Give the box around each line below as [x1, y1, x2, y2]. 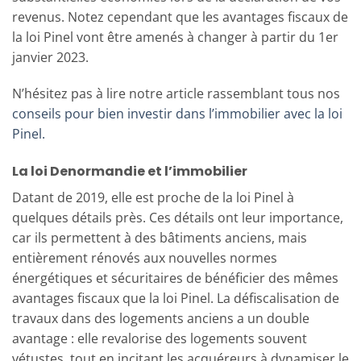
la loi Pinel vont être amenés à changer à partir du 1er [12, 27, 338, 46]
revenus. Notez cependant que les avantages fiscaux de [12, 7, 348, 26]
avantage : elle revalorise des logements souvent [12, 330, 307, 348]
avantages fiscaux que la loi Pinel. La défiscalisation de [12, 289, 339, 308]
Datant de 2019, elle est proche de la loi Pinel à [12, 189, 294, 207]
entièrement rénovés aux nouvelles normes [12, 249, 277, 268]
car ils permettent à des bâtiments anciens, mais [12, 229, 307, 247]
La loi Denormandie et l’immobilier [12, 162, 247, 181]
